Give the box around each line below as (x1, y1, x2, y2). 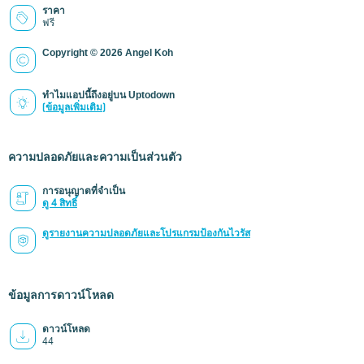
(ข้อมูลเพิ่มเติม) (42, 101, 106, 113)
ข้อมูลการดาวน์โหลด (8, 288, 114, 302)
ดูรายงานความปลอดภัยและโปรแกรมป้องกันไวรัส (42, 227, 250, 239)
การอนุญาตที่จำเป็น (42, 185, 125, 197)
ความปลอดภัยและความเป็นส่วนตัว (8, 149, 182, 164)
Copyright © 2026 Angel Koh (42, 47, 173, 58)
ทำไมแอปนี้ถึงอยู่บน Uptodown (42, 89, 175, 101)
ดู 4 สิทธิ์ (42, 197, 77, 209)
